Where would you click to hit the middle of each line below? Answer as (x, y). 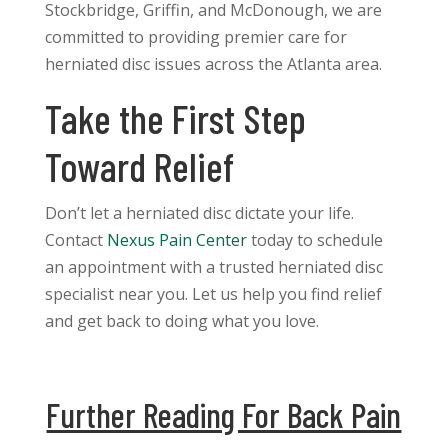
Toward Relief (139, 166)
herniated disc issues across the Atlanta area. (213, 64)
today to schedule (314, 240)
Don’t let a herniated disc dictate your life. (199, 213)
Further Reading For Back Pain (224, 415)
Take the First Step (175, 118)
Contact (75, 240)
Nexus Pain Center (176, 240)
